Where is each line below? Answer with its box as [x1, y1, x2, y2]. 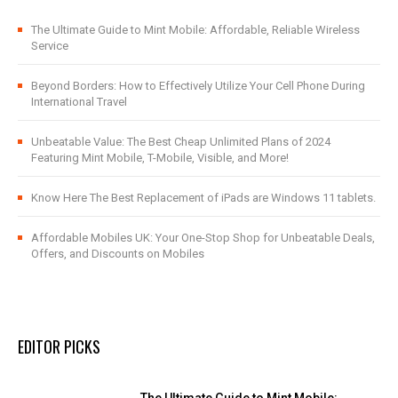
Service [31, 38, 68, 52]
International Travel [31, 94, 127, 108]
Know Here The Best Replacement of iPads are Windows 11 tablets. [31, 190, 376, 204]
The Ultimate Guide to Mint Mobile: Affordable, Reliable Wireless [31, 22, 360, 36]
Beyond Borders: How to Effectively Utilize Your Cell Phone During [31, 78, 365, 92]
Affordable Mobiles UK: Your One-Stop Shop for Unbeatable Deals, [31, 230, 375, 244]
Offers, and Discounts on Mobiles [31, 246, 204, 260]
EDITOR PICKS [18, 334, 100, 358]
